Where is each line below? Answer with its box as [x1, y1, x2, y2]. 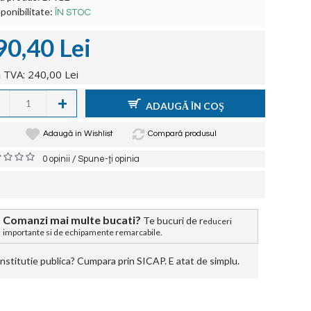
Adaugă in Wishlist [42, 129, 113, 138]
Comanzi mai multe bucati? [3, 213, 141, 226]
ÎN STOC [55, 8, 91, 17]
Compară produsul [147, 129, 217, 138]
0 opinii [42, 154, 70, 164]
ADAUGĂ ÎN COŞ [145, 99, 224, 112]
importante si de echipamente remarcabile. [3, 227, 165, 237]
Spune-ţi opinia [78, 154, 140, 164]
